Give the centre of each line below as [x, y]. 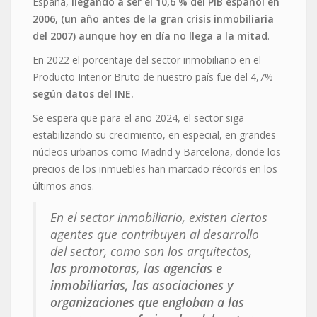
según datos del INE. [83, 93]
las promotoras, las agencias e [136, 268]
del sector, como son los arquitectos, [151, 251]
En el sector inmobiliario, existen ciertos [159, 217]
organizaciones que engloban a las [147, 302]
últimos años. [63, 185]
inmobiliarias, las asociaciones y [142, 285]
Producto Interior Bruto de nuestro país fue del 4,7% [153, 76]
